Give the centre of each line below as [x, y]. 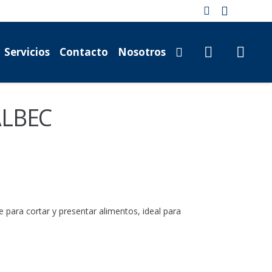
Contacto [83, 52]
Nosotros [141, 52]
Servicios [27, 52]
